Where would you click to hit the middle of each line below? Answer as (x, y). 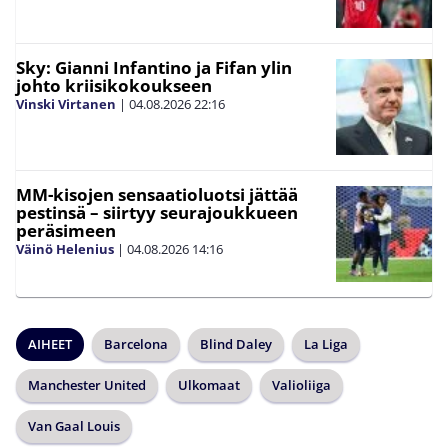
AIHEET (50, 344)
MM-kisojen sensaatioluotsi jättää (157, 195)
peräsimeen (66, 231)
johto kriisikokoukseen (114, 86)
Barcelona (136, 344)
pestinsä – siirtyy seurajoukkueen (157, 213)
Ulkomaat (209, 385)
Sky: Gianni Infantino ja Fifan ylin (154, 68)
